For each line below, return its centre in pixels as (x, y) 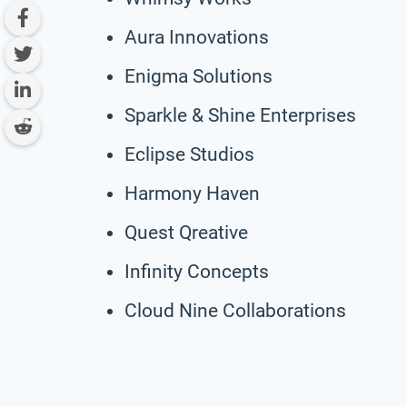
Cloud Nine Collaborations (235, 310)
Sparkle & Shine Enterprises (240, 115)
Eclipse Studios (189, 154)
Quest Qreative (186, 232)
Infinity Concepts (197, 271)
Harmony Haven (192, 193)
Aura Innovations (197, 37)
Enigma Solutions (199, 76)
